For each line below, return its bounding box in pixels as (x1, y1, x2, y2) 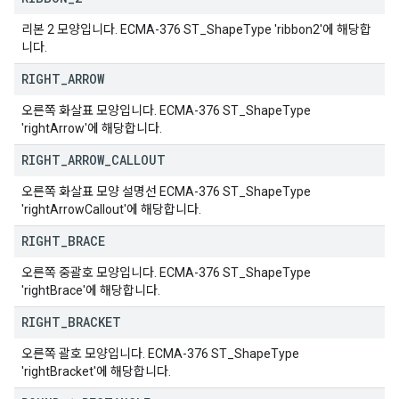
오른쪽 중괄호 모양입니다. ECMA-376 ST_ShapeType (21, 265, 311, 280)
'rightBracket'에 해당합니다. (21, 364, 171, 379)
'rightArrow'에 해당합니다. (21, 121, 162, 135)
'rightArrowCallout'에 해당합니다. (21, 202, 201, 216)
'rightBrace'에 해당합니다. (21, 283, 160, 297)
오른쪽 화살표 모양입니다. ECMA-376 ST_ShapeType (21, 103, 311, 118)
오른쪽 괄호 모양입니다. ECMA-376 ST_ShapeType (21, 346, 299, 361)
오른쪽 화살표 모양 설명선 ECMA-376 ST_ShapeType (21, 184, 311, 199)
